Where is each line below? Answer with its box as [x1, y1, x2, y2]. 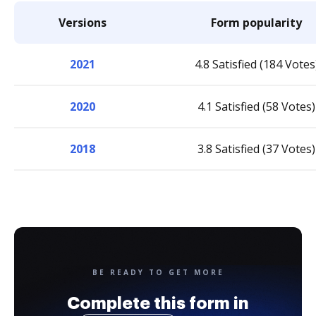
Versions [58, 15, 107, 30]
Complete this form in [67, 295, 249, 312]
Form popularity [211, 15, 302, 30]
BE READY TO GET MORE [92, 267, 224, 277]
